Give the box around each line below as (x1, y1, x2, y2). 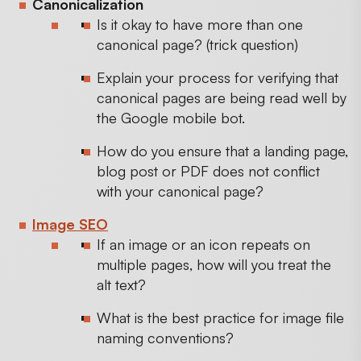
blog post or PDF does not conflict (97, 161, 320, 180)
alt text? (97, 275, 150, 293)
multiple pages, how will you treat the (97, 255, 331, 273)
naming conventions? (97, 328, 234, 346)
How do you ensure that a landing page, (97, 141, 348, 160)
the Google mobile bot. (97, 108, 245, 127)
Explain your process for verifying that (97, 68, 338, 86)
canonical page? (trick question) (97, 35, 298, 53)
